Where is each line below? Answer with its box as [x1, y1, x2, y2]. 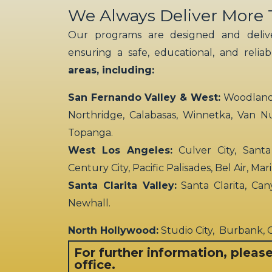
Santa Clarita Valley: [68, 180, 177, 192]
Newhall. [68, 197, 110, 209]
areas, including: [68, 64, 154, 76]
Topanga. [68, 127, 113, 139]
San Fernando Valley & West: [68, 92, 220, 104]
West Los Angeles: [68, 144, 173, 157]
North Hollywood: [68, 225, 158, 237]
